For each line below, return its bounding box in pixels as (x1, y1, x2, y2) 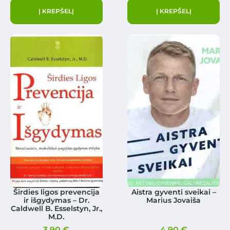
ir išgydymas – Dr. (23, 195, 89, 205)
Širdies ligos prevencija (13, 187, 100, 197)
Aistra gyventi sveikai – (131, 187, 216, 197)
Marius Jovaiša (146, 195, 201, 205)
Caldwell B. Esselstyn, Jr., (10, 203, 102, 213)
